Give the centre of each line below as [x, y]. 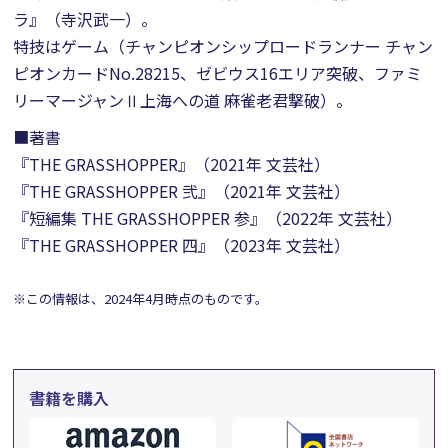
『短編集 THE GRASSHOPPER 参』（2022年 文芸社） [208, 218]
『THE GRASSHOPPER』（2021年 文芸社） [172, 164]
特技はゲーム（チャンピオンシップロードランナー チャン [223, 46]
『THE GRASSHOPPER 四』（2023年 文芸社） [182, 245]
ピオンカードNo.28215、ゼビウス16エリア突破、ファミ [218, 73]
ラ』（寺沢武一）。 [85, 19]
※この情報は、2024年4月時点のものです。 [141, 298]
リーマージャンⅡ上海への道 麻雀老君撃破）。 [183, 100]
